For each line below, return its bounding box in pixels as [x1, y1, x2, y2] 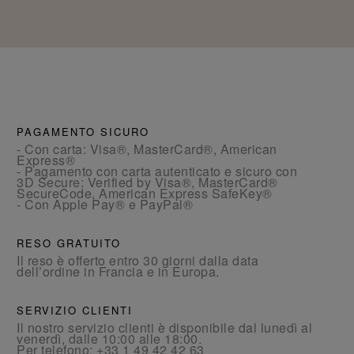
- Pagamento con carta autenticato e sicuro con [17, 162, 298, 181]
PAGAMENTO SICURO [17, 124, 150, 140]
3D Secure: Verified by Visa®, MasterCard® [17, 173, 278, 192]
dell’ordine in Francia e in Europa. [17, 262, 220, 281]
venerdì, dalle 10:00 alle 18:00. [17, 330, 202, 348]
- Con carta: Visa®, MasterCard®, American [17, 140, 277, 159]
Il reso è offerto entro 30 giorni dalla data [17, 251, 259, 270]
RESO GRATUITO [17, 235, 122, 251]
